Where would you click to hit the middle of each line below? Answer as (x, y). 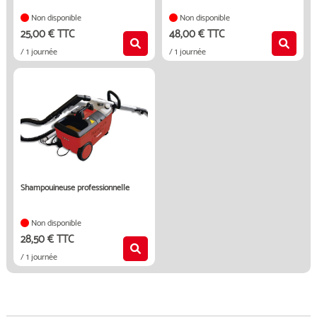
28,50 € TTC (47, 240)
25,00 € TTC (47, 34)
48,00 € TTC (196, 34)
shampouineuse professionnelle (77, 188)
